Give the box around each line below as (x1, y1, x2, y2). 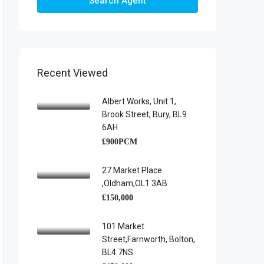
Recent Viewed (37, 67, 108, 79)
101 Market (102, 222, 144, 231)
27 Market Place (102, 166, 162, 175)
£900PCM (102, 137, 137, 146)
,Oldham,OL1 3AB (102, 179, 167, 188)
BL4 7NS (102, 247, 133, 257)
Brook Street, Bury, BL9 (102, 110, 187, 119)
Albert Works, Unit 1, (102, 97, 176, 106)
